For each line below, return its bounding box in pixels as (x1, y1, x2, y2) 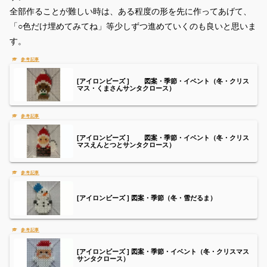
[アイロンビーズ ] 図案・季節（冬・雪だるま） (77, 194, 217, 202)
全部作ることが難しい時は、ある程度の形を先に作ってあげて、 (10, 6, 252, 16)
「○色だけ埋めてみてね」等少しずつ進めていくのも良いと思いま (10, 21, 256, 31)
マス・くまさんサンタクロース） (77, 85, 176, 92)
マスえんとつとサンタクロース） (77, 141, 176, 149)
